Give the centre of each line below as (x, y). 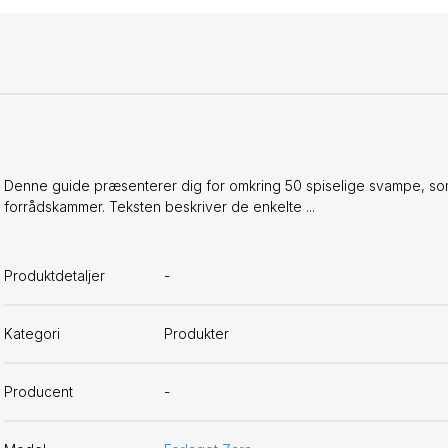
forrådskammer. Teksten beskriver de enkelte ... (159, 206)
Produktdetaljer (54, 276)
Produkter (196, 334)
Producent (38, 392)
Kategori (32, 334)
